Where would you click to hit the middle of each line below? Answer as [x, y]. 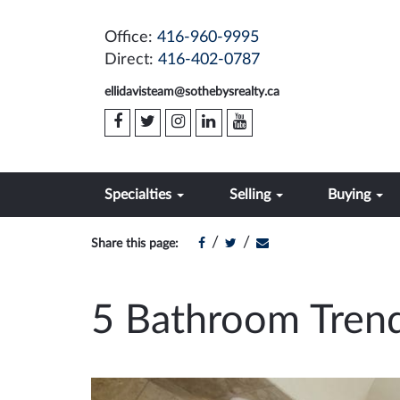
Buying [351, 195]
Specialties [140, 195]
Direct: [131, 60]
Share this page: [135, 244]
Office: [131, 37]
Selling [251, 195]
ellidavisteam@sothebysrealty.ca [192, 92]
